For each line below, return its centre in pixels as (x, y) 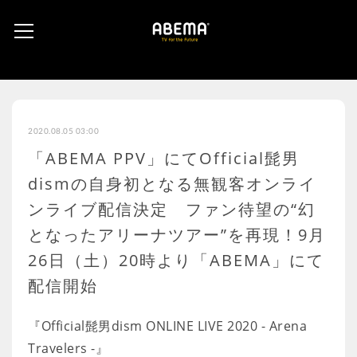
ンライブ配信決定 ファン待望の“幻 (172, 209)
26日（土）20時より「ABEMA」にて (176, 260)
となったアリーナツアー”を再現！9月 (177, 235)
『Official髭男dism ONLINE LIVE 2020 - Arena (167, 326)
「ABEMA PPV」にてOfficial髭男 (164, 158)
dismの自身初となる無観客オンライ (172, 184)
